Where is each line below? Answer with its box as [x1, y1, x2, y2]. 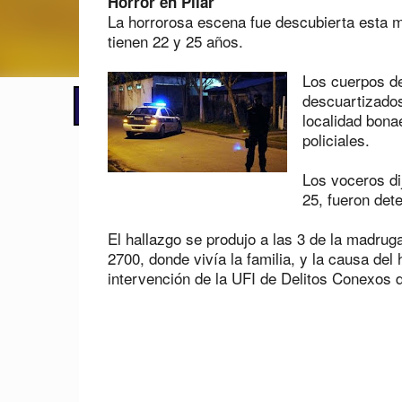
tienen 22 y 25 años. [107, 30, 243, 52]
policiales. [301, 128, 370, 151]
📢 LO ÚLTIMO [83, 98, 173, 113]
